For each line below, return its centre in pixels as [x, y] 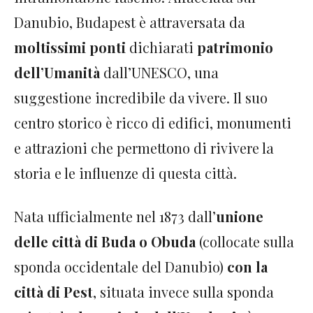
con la [247, 267]
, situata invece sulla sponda [183, 292]
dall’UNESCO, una [159, 72]
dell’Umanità [57, 72]
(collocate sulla [245, 241]
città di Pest [53, 292]
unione [240, 216]
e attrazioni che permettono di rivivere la [144, 148]
